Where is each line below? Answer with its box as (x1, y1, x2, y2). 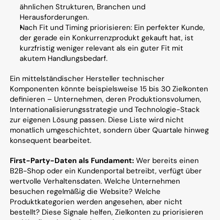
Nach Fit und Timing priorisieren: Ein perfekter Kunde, (20, 23, 205, 32)
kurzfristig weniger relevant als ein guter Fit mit (20, 43, 183, 53)
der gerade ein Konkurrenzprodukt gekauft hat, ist (20, 33, 193, 43)
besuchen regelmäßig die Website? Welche (10, 187, 161, 196)
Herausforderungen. (20, 12, 89, 22)
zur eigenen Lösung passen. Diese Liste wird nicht (10, 115, 184, 125)
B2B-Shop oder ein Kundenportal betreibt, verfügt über (10, 166, 202, 176)
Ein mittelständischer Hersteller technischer (10, 74, 165, 83)
